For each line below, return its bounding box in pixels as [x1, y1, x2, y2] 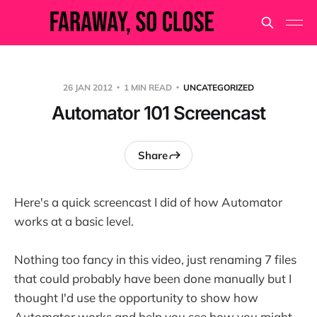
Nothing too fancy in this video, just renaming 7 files [14, 252, 296, 267]
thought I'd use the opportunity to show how [14, 290, 258, 306]
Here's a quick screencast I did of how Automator [14, 195, 282, 209]
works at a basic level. [14, 214, 134, 229]
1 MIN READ [122, 82, 174, 93]
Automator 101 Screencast [52, 102, 265, 124]
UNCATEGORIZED [183, 82, 254, 93]
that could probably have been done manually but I [14, 271, 292, 287]
